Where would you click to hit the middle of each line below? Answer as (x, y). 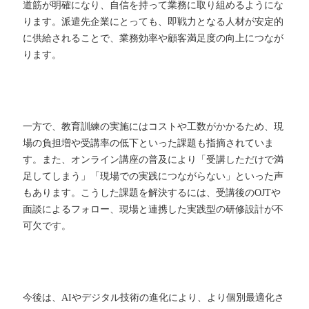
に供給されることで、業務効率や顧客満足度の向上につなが (153, 39)
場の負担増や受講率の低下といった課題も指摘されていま (149, 143)
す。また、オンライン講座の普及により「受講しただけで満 (153, 160)
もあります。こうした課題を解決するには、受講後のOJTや (152, 193)
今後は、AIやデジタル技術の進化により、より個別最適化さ (154, 298)
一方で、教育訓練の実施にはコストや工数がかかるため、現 (153, 127)
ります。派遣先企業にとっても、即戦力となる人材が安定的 (153, 22)
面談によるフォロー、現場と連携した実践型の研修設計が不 (153, 210)
